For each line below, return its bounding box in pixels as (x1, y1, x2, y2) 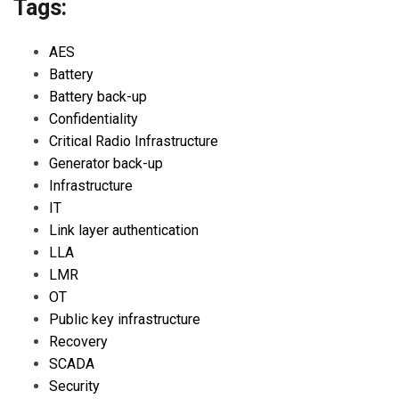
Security (49, 378, 100, 395)
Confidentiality (49, 110, 138, 128)
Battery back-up (49, 88, 147, 106)
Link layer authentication (49, 222, 199, 240)
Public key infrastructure (49, 311, 200, 329)
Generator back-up (49, 155, 163, 173)
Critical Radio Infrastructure (49, 133, 218, 151)
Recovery (49, 333, 108, 351)
